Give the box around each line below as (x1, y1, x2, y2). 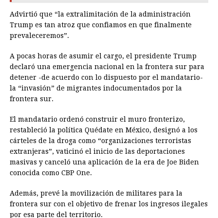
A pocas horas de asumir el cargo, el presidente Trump (10, 52, 197, 60)
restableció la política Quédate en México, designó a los (10, 126, 198, 134)
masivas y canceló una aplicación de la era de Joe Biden (10, 158, 199, 166)
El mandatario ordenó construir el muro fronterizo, (10, 115, 185, 124)
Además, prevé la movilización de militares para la (10, 189, 182, 198)
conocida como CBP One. (10, 169, 92, 177)
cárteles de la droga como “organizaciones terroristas (10, 137, 191, 145)
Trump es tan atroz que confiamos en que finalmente (10, 21, 192, 29)
